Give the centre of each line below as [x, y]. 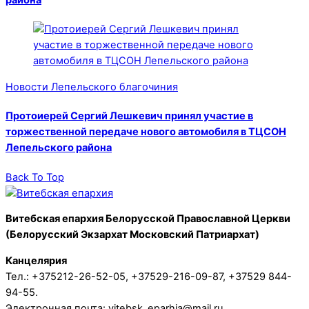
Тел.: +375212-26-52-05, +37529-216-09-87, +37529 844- [149, 277]
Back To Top [35, 177]
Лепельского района [59, 148]
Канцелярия [36, 261]
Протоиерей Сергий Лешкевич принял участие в [129, 116]
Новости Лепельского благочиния [92, 87]
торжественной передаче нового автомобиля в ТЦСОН [146, 132]
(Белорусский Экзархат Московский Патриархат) [132, 235]
